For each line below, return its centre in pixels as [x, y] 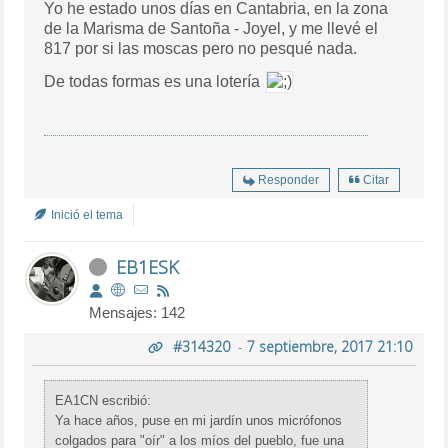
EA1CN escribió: [103, 400]
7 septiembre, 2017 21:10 [329, 346]
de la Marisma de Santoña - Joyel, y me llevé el [211, 28]
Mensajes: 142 [137, 312]
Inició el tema [86, 214]
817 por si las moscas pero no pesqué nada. [201, 48]
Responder [288, 179]
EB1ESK [148, 266]
